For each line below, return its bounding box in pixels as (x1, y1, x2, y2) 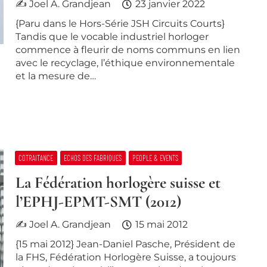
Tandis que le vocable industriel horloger (15, 30, 209, 42)
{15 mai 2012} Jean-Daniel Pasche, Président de (15, 238, 235, 250)
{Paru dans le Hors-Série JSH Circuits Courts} (15, 17, 225, 29)
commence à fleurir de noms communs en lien (15, 44, 240, 55)
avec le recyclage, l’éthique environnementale (15, 57, 235, 69)
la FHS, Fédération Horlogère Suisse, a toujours (15, 251, 236, 263)
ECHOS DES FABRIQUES (64, 153, 122, 163)
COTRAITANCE (18, 153, 54, 163)
